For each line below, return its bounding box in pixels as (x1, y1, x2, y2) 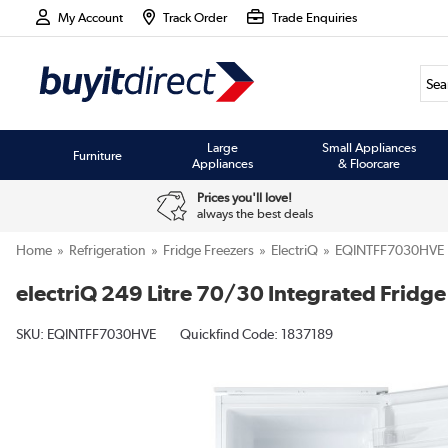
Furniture (73, 147, 123, 163)
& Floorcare (338, 155, 401, 171)
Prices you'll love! (196, 190, 292, 205)
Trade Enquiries (271, 10, 357, 25)
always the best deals (196, 206, 313, 221)
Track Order (163, 10, 228, 25)
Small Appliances (322, 139, 417, 155)
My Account (58, 10, 124, 25)
